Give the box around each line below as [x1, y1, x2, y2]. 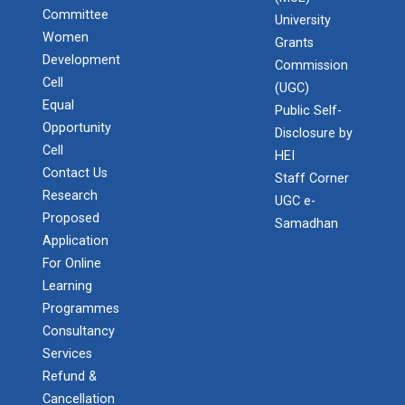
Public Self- [275, 103, 343, 118]
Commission [275, 58, 349, 73]
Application [42, 233, 108, 249]
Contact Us [42, 165, 108, 181]
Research [42, 188, 98, 203]
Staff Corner [275, 171, 350, 186]
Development [42, 52, 120, 68]
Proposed [42, 211, 99, 226]
